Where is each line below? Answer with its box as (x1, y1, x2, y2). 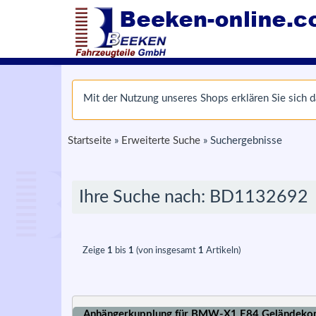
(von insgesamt (134, 246, 198, 255)
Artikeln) (204, 246, 241, 255)
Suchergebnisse (210, 135, 282, 146)
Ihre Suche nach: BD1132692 (79, 188, 308, 206)
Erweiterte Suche (121, 135, 200, 146)
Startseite (68, 135, 111, 146)
